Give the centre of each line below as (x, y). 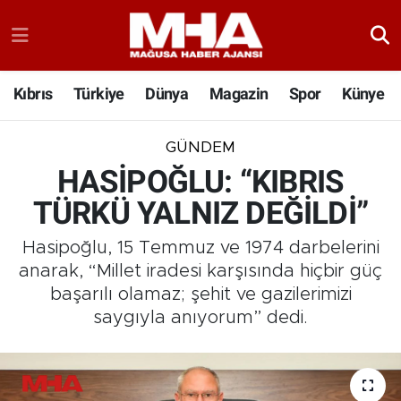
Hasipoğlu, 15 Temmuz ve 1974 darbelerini (200, 248)
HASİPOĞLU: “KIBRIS (200, 182)
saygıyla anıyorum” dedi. (200, 318)
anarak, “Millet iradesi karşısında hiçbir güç (200, 272)
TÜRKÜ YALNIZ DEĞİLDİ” (200, 213)
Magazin (239, 94)
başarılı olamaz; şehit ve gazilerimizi (200, 295)
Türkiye (98, 94)
